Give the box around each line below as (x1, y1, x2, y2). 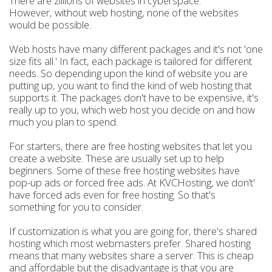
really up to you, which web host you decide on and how (9, 103, 255, 117)
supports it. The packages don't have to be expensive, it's (9, 90, 259, 104)
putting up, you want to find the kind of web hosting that (9, 78, 252, 92)
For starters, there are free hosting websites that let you (9, 139, 252, 153)
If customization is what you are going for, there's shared (9, 224, 257, 238)
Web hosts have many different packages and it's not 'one (9, 42, 263, 56)
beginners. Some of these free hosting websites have (9, 163, 240, 177)
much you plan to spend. (9, 115, 118, 129)
